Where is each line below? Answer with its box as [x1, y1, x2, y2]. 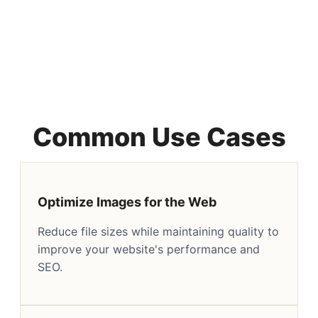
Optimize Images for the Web [38, 194, 216, 209]
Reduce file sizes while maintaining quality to [38, 224, 279, 238]
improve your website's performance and [38, 241, 260, 256]
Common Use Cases [32, 121, 286, 153]
